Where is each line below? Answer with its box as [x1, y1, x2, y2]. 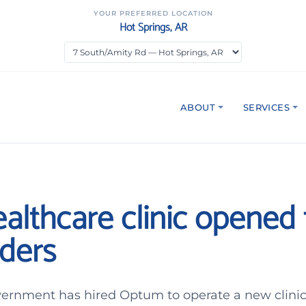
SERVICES [242, 101, 290, 113]
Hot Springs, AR [119, 18, 187, 37]
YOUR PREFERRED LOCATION [93, 9, 213, 18]
